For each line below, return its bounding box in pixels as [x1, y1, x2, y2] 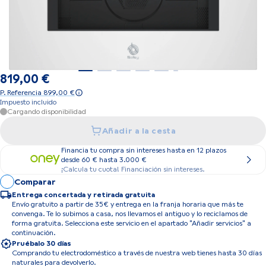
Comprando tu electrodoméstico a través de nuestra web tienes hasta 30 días [12, 249, 262, 257]
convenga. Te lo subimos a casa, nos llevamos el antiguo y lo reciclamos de [12, 210, 248, 218]
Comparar [14, 177, 56, 186]
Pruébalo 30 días [12, 239, 71, 248]
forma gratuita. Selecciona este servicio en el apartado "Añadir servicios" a [12, 219, 251, 227]
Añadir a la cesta [102, 126, 176, 135]
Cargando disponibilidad [7, 107, 86, 116]
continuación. [12, 229, 55, 237]
